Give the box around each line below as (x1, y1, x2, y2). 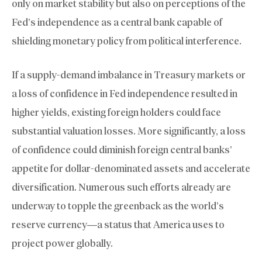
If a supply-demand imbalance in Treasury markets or (12, 68, 246, 81)
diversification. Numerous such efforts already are (12, 181, 231, 193)
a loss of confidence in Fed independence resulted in (12, 87, 237, 99)
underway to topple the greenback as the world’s (12, 199, 224, 212)
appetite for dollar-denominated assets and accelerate (12, 162, 250, 174)
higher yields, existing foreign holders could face (12, 106, 221, 118)
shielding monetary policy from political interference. (12, 35, 242, 47)
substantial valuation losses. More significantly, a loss (12, 125, 246, 137)
